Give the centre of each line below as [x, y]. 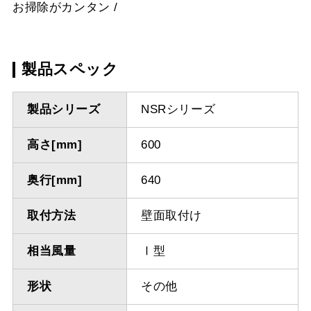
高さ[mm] [54, 145]
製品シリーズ [64, 110]
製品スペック [70, 69]
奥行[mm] [54, 180]
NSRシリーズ [178, 110]
